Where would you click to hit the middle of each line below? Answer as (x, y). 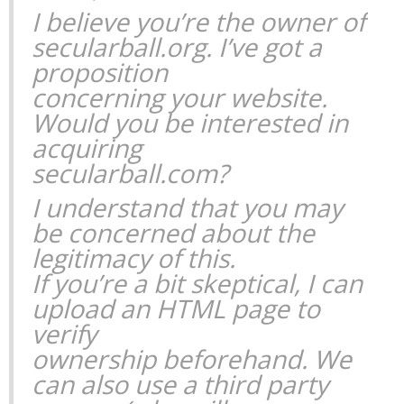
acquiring (87, 148)
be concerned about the (173, 233)
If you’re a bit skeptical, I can (197, 284)
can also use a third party (180, 385)
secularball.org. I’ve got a (177, 47)
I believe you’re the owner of (198, 22)
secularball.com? (130, 174)
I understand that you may (187, 208)
